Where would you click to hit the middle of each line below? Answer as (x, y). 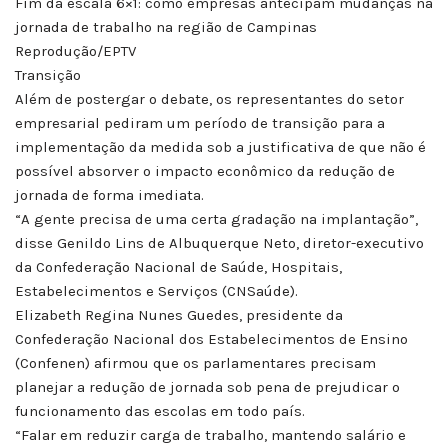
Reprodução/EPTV (75, 50)
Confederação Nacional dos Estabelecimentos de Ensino (211, 338)
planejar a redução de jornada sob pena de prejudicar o (207, 386)
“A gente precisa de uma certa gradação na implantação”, (216, 218)
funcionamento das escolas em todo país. (160, 410)
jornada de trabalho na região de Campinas (166, 26)
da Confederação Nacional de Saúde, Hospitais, (178, 266)
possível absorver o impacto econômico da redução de (205, 170)
